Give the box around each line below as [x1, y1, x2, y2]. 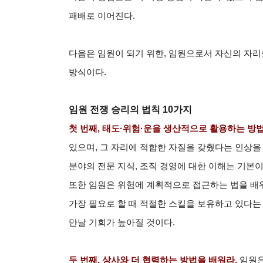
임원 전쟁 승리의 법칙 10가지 [69, 104, 192, 114]
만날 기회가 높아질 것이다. [69, 217, 175, 227]
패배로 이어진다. [69, 11, 135, 21]
